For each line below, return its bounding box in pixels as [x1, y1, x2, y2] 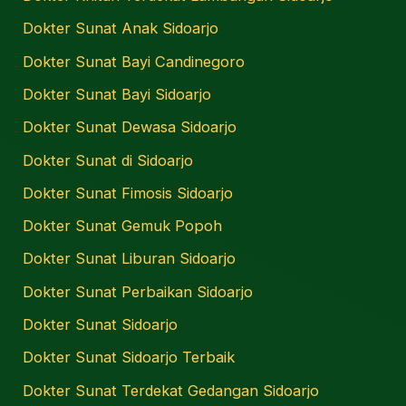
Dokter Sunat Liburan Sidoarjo [23, 249, 237, 268]
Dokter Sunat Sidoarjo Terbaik [23, 348, 236, 367]
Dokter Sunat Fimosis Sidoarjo [23, 183, 234, 202]
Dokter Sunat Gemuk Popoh [23, 217, 223, 236]
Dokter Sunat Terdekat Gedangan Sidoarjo [23, 381, 320, 400]
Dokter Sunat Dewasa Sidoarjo [23, 118, 237, 137]
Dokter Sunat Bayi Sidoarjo [23, 84, 212, 103]
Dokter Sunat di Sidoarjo [23, 150, 194, 169]
